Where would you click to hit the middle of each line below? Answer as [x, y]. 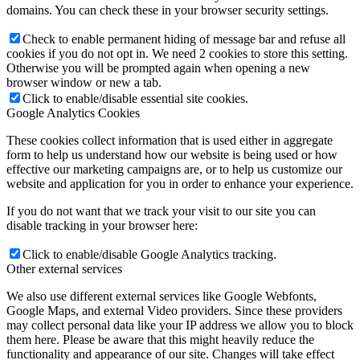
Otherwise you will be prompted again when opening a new [158, 67]
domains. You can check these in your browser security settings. [168, 10]
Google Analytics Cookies [73, 112]
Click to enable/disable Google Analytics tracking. [149, 254]
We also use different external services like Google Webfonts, [162, 296]
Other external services [64, 268]
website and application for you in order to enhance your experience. [180, 183]
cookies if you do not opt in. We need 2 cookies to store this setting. [177, 53]
